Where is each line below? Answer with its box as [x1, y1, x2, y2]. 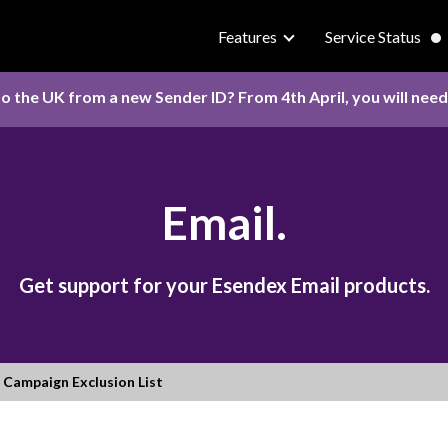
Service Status [325, 27, 422, 46]
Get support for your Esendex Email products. [18, 272, 430, 297]
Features [218, 27, 278, 46]
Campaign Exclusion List [3, 372, 163, 390]
